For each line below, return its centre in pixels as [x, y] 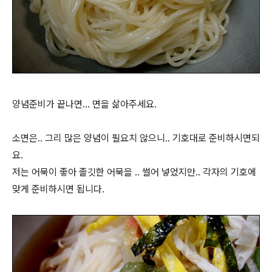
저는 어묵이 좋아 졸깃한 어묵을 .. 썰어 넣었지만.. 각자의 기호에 [134, 172]
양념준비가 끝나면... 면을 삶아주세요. [84, 104]
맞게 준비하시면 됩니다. [58, 189]
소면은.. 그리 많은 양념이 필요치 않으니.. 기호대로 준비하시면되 [136, 138]
